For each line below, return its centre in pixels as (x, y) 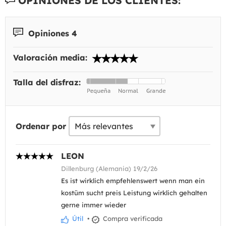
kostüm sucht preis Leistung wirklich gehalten (134, 193)
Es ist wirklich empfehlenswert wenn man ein (133, 181)
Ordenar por (41, 126)
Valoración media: (51, 58)
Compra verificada (132, 219)
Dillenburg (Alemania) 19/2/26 (109, 169)
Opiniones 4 (51, 33)
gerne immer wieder (94, 205)
